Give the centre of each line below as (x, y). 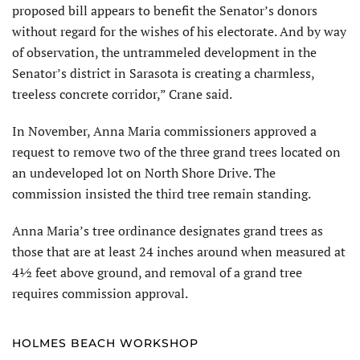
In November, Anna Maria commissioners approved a (164, 131)
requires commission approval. (100, 294)
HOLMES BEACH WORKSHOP (105, 344)
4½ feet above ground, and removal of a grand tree (157, 273)
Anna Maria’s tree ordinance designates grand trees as (168, 231)
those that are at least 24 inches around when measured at (179, 252)
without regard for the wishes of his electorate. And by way (179, 32)
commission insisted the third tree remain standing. (162, 194)
